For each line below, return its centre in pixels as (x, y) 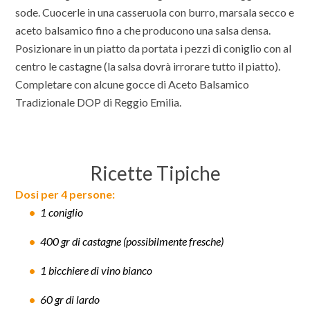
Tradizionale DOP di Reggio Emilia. (99, 102)
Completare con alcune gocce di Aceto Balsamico (133, 84)
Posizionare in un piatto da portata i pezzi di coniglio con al (154, 48)
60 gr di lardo (70, 299)
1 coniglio (62, 212)
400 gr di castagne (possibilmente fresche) (132, 241)
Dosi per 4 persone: (65, 194)
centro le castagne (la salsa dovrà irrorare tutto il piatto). (148, 66)
